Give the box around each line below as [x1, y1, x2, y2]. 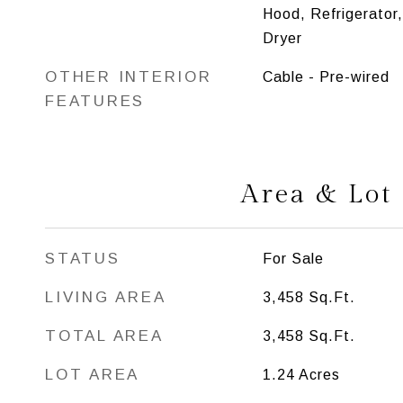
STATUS [45, 250, 121, 267]
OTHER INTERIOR [45, 68, 212, 85]
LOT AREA [45, 366, 139, 383]
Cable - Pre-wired [262, 69, 390, 85]
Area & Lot [241, 179, 392, 210]
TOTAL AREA [45, 327, 164, 345]
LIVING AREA [45, 289, 166, 306]
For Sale [262, 251, 324, 266]
